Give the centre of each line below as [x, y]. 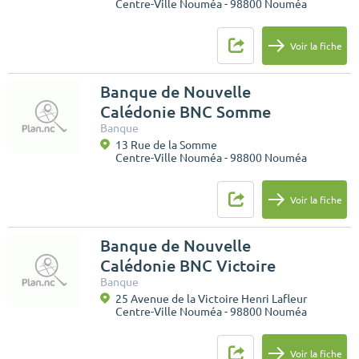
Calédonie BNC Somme [186, 112]
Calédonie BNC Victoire [188, 266]
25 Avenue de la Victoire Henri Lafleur [211, 299]
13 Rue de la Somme [166, 145]
